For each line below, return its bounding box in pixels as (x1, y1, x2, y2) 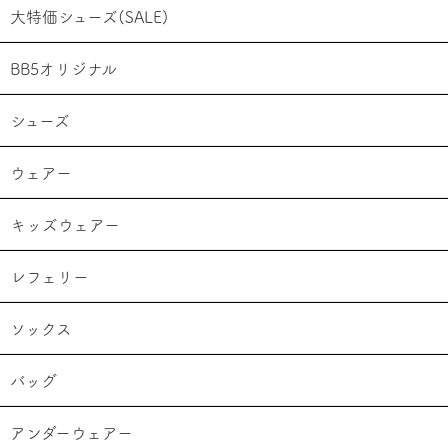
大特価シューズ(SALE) (10, 5, 169, 28)
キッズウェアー (10, 213, 120, 236)
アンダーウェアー (10, 421, 133, 444)
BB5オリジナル (10, 57, 117, 80)
